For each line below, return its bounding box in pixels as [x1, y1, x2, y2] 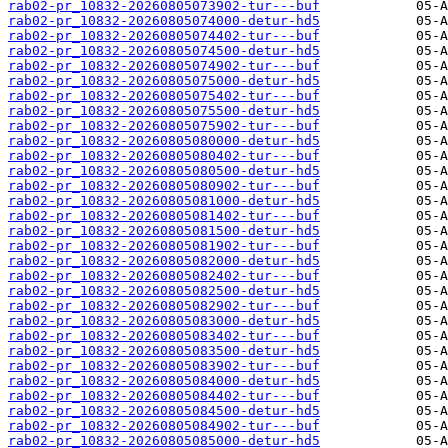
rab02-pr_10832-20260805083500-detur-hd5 [8, 343, 320, 359]
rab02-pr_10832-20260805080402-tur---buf [8, 148, 320, 164]
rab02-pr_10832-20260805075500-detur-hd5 [8, 103, 320, 119]
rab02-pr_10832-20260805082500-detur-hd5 [8, 283, 320, 299]
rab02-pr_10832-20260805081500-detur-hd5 [8, 223, 320, 239]
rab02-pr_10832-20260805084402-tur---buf [8, 388, 320, 404]
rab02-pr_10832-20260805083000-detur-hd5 [8, 313, 320, 329]
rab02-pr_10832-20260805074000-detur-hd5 [8, 13, 320, 29]
